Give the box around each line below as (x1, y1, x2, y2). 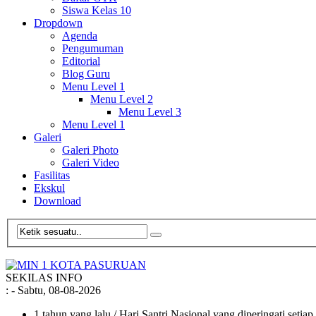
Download (34, 195, 81, 207)
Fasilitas (34, 169, 70, 181)
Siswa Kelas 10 (62, 4, 131, 16)
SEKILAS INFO (6, 271, 83, 284)
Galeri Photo (62, 144, 119, 156)
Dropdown (34, 17, 83, 29)
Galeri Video (62, 157, 119, 169)
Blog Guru (62, 68, 110, 80)
